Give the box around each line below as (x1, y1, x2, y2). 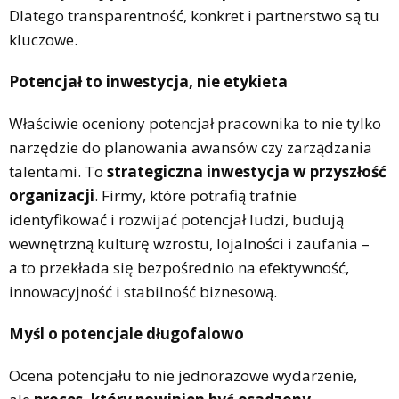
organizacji (9, 184, 94, 206)
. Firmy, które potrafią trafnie (94, 184, 297, 206)
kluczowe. (9, 28, 77, 50)
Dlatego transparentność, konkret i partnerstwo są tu (9, 4, 379, 26)
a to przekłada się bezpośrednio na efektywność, (9, 256, 349, 278)
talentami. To (9, 160, 107, 182)
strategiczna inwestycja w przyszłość (107, 160, 387, 182)
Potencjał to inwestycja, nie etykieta (9, 70, 288, 92)
